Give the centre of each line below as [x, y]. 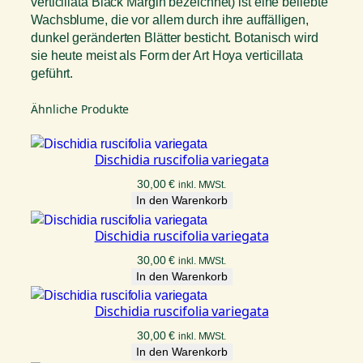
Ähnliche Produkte [80, 109]
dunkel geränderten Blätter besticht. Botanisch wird [175, 37]
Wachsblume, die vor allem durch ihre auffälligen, [170, 19]
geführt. [52, 73]
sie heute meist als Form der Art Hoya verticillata [167, 55]
